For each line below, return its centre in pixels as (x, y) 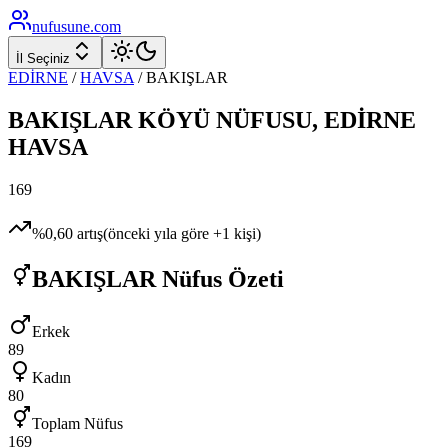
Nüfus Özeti (220, 278)
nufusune (61, 26)
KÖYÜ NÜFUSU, (228, 119)
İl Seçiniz (43, 58)
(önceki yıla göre (158, 233)
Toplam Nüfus (77, 423)
